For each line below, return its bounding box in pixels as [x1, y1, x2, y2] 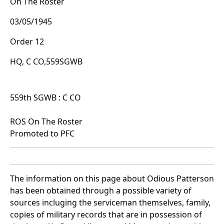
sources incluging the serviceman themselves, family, [10, 197, 210, 208]
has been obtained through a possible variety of [10, 185, 191, 196]
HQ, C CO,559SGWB [10, 56, 82, 67]
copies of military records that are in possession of [10, 209, 202, 220]
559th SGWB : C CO [10, 92, 81, 103]
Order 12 [10, 36, 44, 47]
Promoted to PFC [10, 128, 74, 139]
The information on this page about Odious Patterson [10, 173, 214, 184]
